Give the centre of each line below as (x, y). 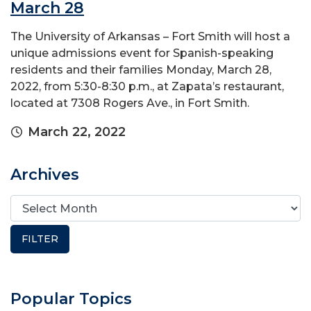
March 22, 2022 (77, 132)
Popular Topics (71, 299)
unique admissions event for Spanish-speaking (142, 53)
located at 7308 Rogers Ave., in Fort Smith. (130, 103)
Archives (45, 175)
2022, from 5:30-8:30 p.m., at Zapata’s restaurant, (147, 87)
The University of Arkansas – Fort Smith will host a (150, 37)
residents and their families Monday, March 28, (141, 70)
